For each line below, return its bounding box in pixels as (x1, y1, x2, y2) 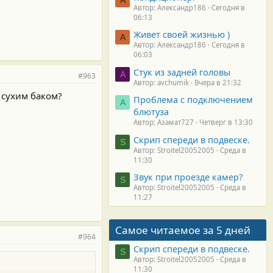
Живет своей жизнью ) (133, 28, 230, 41)
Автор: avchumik (133, 77, 189, 87)
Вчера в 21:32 (194, 77, 241, 87)
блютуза (133, 105, 169, 118)
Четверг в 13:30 (199, 118, 253, 127)
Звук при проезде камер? (133, 170, 243, 183)
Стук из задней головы (133, 65, 230, 78)
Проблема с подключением (133, 93, 253, 106)
